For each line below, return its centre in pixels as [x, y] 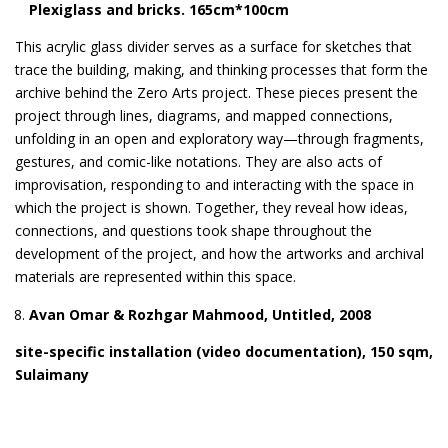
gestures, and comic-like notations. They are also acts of [198, 161]
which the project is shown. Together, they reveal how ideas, [211, 207]
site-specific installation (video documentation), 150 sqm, [224, 351]
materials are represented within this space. [167, 276]
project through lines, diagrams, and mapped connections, [204, 115]
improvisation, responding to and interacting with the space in [214, 184]
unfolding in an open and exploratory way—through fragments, [219, 138]
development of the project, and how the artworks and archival [219, 253]
